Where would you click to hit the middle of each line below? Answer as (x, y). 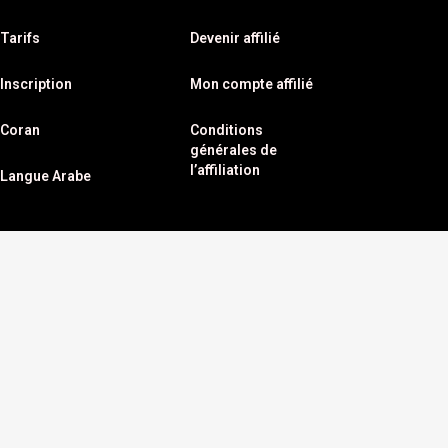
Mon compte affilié (251, 84)
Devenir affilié (234, 38)
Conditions (226, 130)
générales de (233, 150)
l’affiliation (224, 170)
